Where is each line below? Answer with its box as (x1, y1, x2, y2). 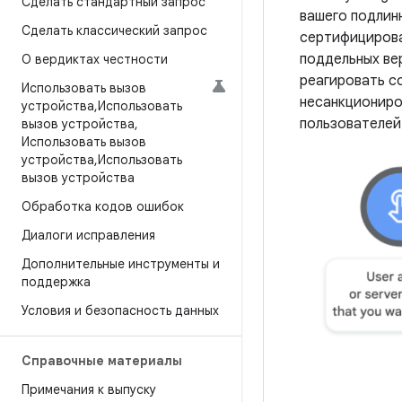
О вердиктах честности (22, 51, 168, 67)
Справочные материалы (22, 353, 182, 369)
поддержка (22, 274, 91, 290)
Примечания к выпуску (22, 381, 156, 398)
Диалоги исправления (22, 227, 155, 243)
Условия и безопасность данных (22, 302, 219, 319)
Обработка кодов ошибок (22, 198, 184, 214)
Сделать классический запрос (22, 22, 207, 39)
